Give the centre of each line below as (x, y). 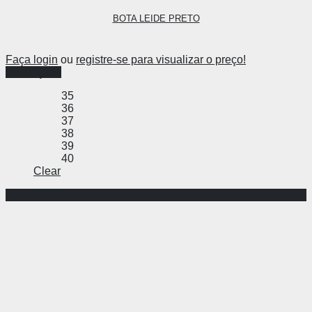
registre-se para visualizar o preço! (161, 60)
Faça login (32, 60)
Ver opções (33, 72)
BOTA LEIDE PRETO (156, 19)
